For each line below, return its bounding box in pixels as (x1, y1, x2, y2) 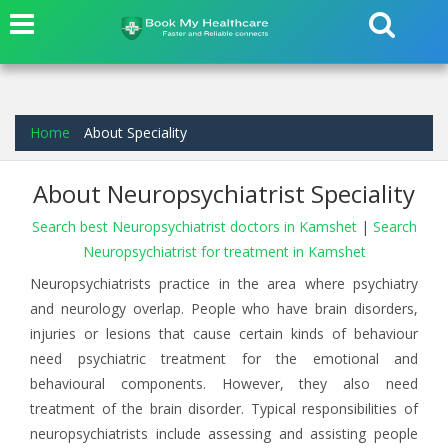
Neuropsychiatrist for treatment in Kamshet (82, 242, 366, 261)
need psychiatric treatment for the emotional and (30, 349, 418, 368)
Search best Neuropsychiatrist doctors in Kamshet (31, 217, 361, 236)
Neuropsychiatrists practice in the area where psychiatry (30, 274, 418, 293)
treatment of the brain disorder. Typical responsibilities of (30, 399, 418, 418)
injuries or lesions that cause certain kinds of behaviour (30, 324, 418, 343)
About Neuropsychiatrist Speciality (33, 177, 415, 210)
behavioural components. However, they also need (30, 374, 418, 393)
